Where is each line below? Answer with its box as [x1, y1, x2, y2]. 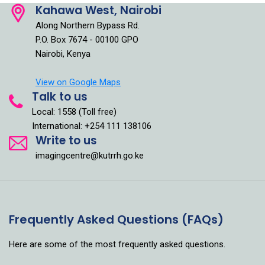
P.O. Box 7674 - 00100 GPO [35, 34, 138, 45]
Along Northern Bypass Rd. [35, 20, 140, 31]
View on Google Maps [35, 76, 121, 88]
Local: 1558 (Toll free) [32, 106, 117, 117]
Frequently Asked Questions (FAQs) [9, 211, 224, 228]
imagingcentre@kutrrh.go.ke [35, 150, 144, 161]
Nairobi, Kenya [35, 48, 91, 59]
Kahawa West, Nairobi [35, 2, 161, 18]
